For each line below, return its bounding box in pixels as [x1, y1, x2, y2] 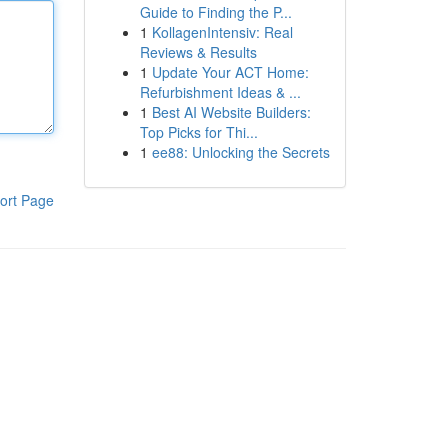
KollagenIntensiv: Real [151, 22, 293, 42]
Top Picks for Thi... [139, 122, 258, 142]
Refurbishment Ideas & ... [139, 82, 301, 102]
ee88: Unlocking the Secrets [151, 142, 330, 162]
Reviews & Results [139, 42, 257, 62]
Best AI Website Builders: [151, 102, 311, 122]
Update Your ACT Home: [151, 62, 309, 82]
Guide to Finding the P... [139, 2, 292, 22]
